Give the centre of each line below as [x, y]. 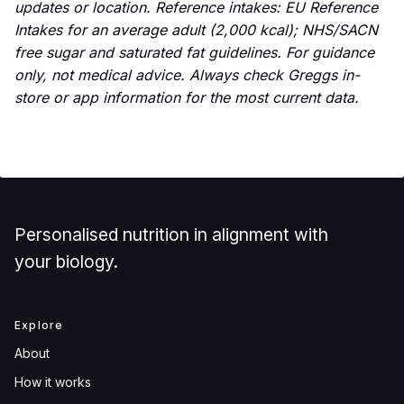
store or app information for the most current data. [187, 98]
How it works [53, 381]
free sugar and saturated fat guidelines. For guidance [194, 53]
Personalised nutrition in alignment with [171, 235]
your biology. [66, 262]
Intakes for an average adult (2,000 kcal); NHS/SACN [196, 30]
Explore [39, 325]
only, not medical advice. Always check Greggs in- [187, 75]
